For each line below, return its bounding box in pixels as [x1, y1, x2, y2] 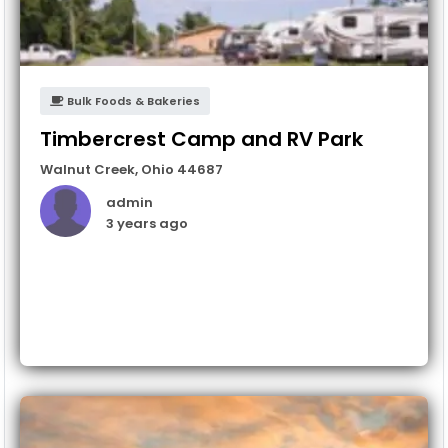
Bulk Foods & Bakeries [64, 92, 200, 109]
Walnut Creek [40, 159, 135, 179]
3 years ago [106, 213, 189, 233]
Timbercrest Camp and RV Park [40, 124, 363, 153]
